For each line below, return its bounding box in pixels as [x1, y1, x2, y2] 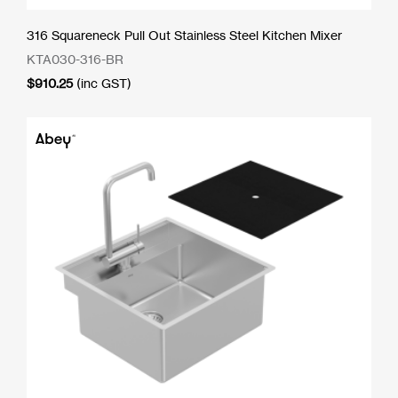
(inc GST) [76, 75, 131, 91]
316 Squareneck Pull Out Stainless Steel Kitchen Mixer [27, 27, 342, 43]
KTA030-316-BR [27, 51, 123, 67]
